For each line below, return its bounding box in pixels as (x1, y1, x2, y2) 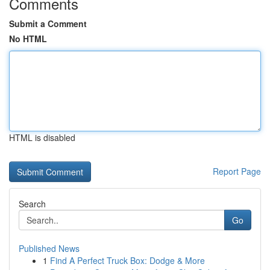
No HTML (9, 33, 47, 45)
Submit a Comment (9, 17, 87, 30)
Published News (19, 242, 80, 254)
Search (19, 198, 46, 210)
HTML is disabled (9, 131, 75, 143)
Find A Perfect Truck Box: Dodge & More (50, 254, 205, 266)
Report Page (213, 165, 261, 177)
